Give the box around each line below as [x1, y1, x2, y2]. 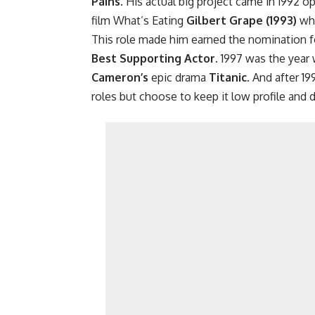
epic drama [148, 70, 209, 85]
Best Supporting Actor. [91, 51, 218, 66]
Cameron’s [91, 70, 148, 85]
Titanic [209, 70, 247, 85]
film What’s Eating [91, 13, 186, 28]
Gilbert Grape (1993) [186, 13, 297, 28]
